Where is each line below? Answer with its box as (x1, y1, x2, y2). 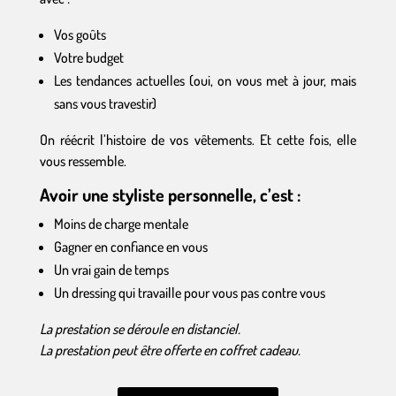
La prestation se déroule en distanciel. (39, 320, 240, 338)
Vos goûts (53, 26, 106, 43)
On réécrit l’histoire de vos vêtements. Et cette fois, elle (39, 131, 357, 148)
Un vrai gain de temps (53, 261, 169, 278)
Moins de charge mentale (53, 215, 188, 232)
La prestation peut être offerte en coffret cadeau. (39, 341, 301, 359)
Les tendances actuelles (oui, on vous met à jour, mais (53, 72, 357, 89)
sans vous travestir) (53, 95, 156, 112)
